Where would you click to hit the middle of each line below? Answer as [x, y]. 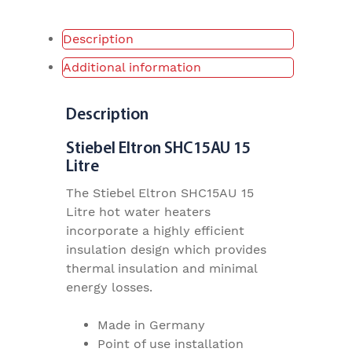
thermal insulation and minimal [161, 269]
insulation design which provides [166, 250]
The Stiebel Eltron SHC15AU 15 [160, 193]
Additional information [132, 68]
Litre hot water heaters [138, 212]
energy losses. [109, 288]
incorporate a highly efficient [155, 231]
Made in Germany [151, 325]
